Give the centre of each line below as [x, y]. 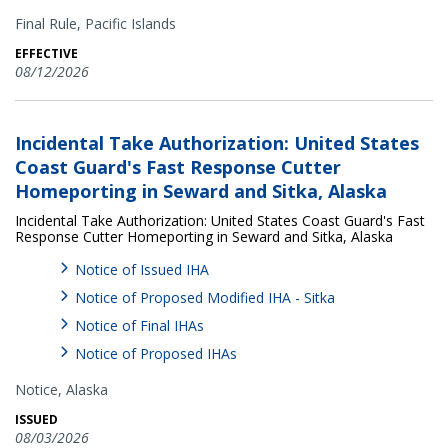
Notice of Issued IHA [142, 269]
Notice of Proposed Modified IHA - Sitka [205, 297]
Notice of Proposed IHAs [156, 353]
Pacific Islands [130, 23]
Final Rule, [48, 23]
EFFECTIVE [46, 53]
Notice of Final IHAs [139, 325]
